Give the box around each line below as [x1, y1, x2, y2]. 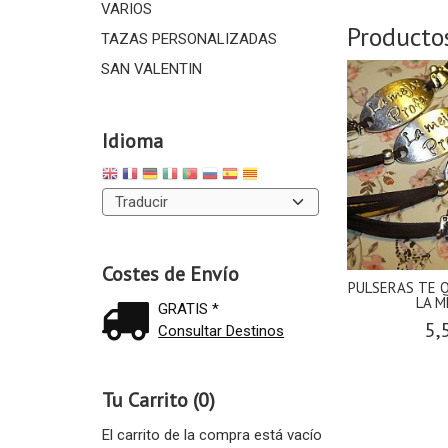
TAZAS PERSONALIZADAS [100, 30, 277, 48]
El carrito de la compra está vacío [101, 426, 322, 445]
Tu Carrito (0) [101, 387, 215, 414]
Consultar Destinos [158, 322, 285, 341]
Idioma [101, 128, 163, 154]
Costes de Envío [101, 261, 239, 288]
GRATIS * [158, 300, 220, 319]
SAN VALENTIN [100, 60, 202, 78]
